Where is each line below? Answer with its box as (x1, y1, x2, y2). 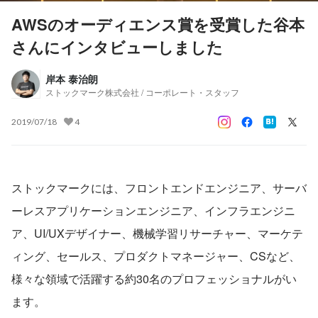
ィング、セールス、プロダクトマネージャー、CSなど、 (11, 247, 300, 264)
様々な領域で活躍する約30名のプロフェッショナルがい (11, 270, 297, 287)
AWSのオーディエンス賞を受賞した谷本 (11, 12, 305, 35)
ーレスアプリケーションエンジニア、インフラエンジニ (11, 202, 295, 219)
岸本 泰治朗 (45, 71, 98, 86)
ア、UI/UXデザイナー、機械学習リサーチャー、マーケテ (11, 224, 303, 241)
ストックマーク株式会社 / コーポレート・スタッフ (45, 85, 239, 98)
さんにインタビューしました (11, 35, 223, 58)
